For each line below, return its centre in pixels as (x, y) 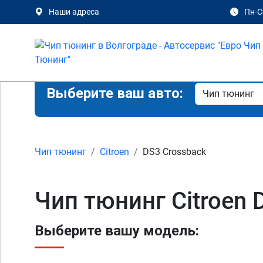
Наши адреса (74, 12)
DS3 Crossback (174, 152)
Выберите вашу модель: (117, 231)
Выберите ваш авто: (115, 93)
